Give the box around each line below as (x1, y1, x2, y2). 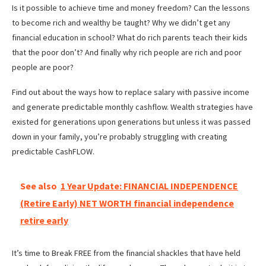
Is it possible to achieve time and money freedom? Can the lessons (12, 2, 250, 14)
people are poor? (12, 62, 74, 73)
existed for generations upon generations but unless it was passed (12, 116, 251, 128)
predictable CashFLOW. (12, 146, 94, 157)
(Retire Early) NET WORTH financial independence (20, 197, 234, 210)
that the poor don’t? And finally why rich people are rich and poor (12, 47, 242, 58)
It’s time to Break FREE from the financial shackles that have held (12, 248, 240, 259)
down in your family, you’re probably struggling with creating (12, 131, 227, 142)
